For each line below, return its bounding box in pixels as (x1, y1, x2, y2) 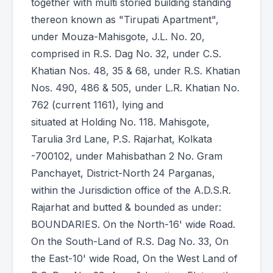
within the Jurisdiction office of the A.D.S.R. (31, 184, 231, 196)
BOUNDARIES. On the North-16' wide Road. (31, 218, 235, 230)
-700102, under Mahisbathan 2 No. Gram (31, 150, 222, 162)
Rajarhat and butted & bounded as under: (31, 201, 221, 213)
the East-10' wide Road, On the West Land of (31, 252, 238, 264)
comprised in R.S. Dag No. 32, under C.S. (31, 48, 221, 60)
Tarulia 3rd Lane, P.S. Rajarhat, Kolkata (31, 133, 212, 145)
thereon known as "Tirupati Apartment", (31, 13, 219, 26)
